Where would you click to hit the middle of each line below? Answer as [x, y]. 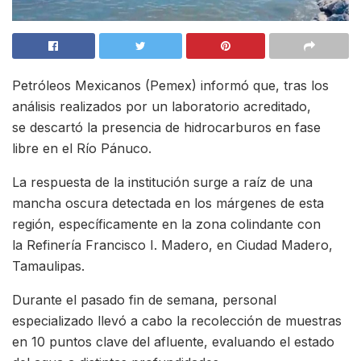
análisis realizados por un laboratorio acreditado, [162, 106]
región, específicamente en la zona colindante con [166, 224]
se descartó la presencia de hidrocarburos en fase [166, 127]
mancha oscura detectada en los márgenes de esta [168, 203]
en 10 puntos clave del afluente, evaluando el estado [173, 341]
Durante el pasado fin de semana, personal [144, 299]
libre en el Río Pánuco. [82, 148]
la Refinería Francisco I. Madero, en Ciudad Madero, [172, 245]
